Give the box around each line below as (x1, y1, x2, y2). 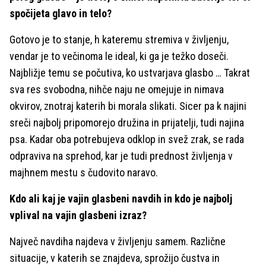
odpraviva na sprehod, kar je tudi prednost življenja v (9, 150, 233, 162)
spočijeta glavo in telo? (9, 7, 112, 20)
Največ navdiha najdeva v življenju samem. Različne (9, 235, 226, 248)
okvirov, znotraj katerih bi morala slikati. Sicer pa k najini (9, 100, 246, 112)
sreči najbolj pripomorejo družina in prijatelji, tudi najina (9, 116, 244, 129)
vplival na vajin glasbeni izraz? (9, 209, 147, 221)
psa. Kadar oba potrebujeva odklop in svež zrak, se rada (9, 133, 244, 145)
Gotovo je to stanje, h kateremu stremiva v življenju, (9, 33, 229, 46)
